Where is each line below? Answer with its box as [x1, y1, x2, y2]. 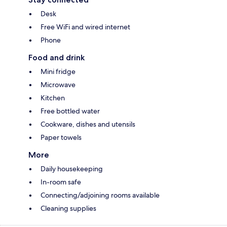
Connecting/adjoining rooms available [41, 191, 160, 200]
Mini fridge [41, 67, 75, 77]
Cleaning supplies [41, 204, 96, 213]
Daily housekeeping [41, 164, 103, 174]
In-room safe [41, 177, 81, 187]
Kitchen [41, 93, 65, 103]
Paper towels [41, 133, 82, 142]
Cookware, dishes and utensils [41, 120, 135, 129]
